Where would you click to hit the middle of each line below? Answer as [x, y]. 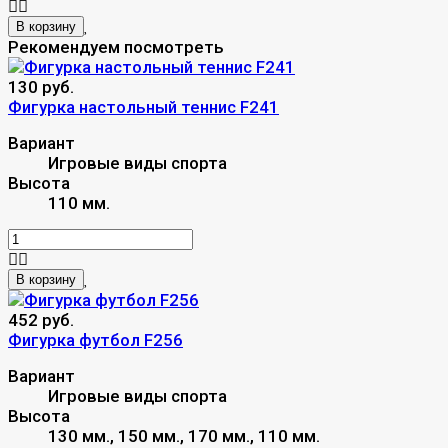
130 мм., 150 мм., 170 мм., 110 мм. [184, 435]
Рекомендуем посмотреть [116, 46]
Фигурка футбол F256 [95, 339]
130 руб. [41, 86]
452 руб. [41, 319]
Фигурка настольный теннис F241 [143, 106]
